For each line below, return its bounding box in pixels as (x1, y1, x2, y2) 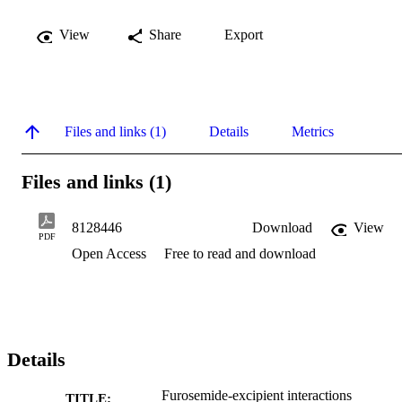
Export (224, 26, 263, 42)
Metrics (292, 123, 334, 139)
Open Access (72, 246, 150, 262)
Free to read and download (164, 246, 316, 262)
